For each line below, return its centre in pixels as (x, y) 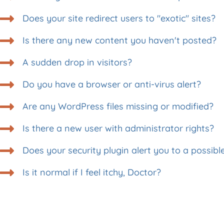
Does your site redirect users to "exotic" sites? (119, 18)
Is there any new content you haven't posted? (119, 40)
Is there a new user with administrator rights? (118, 128)
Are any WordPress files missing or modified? (118, 106)
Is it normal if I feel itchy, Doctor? (92, 172)
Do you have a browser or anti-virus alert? (112, 84)
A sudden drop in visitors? (77, 62)
